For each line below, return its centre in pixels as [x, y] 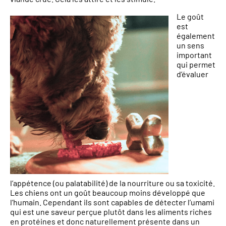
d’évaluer [192, 74]
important [194, 55]
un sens [190, 45]
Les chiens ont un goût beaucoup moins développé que [108, 193]
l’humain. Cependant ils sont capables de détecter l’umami [112, 202]
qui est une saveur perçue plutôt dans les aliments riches [111, 212]
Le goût [190, 17]
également [196, 36]
